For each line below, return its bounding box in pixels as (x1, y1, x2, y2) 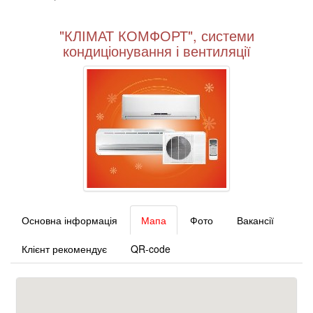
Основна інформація (22, 212, 117, 227)
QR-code (131, 241, 170, 256)
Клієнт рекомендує (22, 241, 107, 256)
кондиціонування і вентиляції (62, 40, 251, 61)
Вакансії (237, 212, 274, 227)
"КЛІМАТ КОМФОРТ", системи (59, 24, 254, 45)
